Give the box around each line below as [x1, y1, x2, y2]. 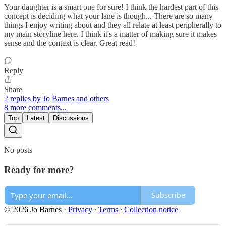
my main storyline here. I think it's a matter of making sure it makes [4, 30, 217, 39]
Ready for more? [4, 164, 74, 176]
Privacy [68, 205, 92, 214]
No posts [4, 146, 32, 155]
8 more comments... [4, 103, 67, 112]
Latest [27, 114, 45, 122]
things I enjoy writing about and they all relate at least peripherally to [4, 21, 221, 30]
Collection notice [124, 205, 178, 214]
